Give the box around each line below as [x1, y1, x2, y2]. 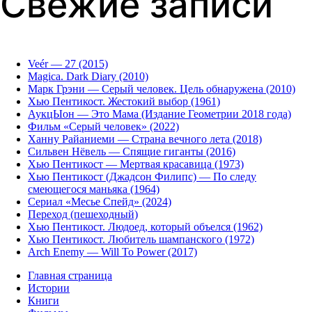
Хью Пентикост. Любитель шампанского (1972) [28, 233, 254, 246]
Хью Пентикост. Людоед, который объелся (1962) [28, 221, 263, 233]
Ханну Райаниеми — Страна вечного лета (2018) [28, 133, 262, 146]
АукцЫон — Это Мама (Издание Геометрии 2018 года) [28, 108, 291, 120]
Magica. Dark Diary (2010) [28, 70, 148, 83]
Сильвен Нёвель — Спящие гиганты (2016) [28, 146, 235, 158]
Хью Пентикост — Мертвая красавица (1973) [28, 158, 244, 171]
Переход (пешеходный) [28, 208, 138, 221]
